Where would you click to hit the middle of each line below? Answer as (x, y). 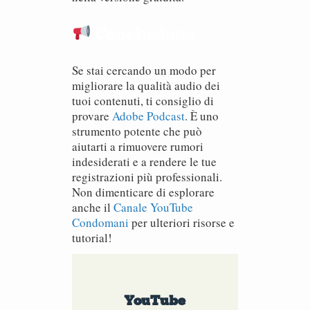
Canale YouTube (153, 207)
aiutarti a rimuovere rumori (138, 146)
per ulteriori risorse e (182, 222)
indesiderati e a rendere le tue (144, 162)
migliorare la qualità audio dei (146, 85)
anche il (93, 207)
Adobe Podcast (148, 116)
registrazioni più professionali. (147, 177)
